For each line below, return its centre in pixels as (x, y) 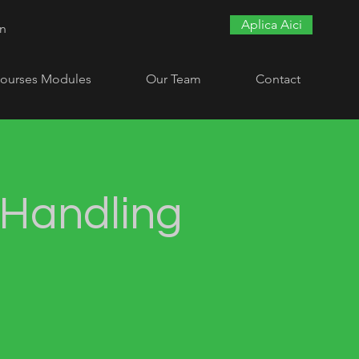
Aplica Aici (271, 24)
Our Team (173, 79)
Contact (278, 79)
